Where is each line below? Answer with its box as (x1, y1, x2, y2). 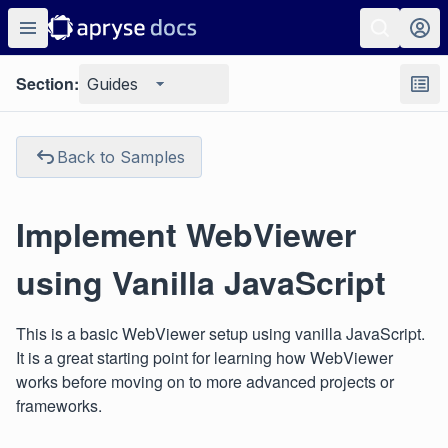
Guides (87, 74, 138, 94)
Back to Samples (57, 147, 185, 167)
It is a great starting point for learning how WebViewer (16, 346, 393, 369)
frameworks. (16, 394, 102, 417)
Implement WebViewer (16, 211, 356, 257)
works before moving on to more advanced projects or (16, 370, 394, 393)
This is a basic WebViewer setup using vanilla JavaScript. (16, 322, 425, 345)
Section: (16, 72, 79, 95)
